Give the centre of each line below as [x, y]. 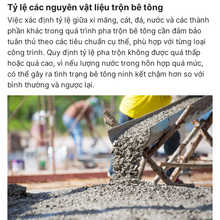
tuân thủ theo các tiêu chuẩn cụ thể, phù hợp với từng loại [107, 42]
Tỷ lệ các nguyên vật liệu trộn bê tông [85, 7]
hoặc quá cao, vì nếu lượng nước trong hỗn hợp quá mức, [105, 63]
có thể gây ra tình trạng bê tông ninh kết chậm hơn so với [106, 74]
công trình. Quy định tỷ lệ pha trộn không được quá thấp [104, 53]
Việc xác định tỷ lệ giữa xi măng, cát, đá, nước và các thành [108, 20]
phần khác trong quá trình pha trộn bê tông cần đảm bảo [104, 31]
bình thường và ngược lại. [52, 85]
